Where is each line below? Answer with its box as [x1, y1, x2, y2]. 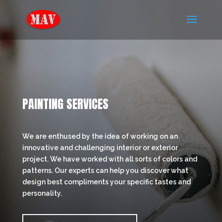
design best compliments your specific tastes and [22, 178, 191, 186]
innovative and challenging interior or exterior [22, 144, 178, 152]
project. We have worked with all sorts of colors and [22, 155, 197, 163]
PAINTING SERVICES [22, 95, 109, 113]
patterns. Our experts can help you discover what [22, 166, 188, 174]
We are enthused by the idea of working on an [22, 132, 178, 140]
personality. [22, 189, 62, 197]
